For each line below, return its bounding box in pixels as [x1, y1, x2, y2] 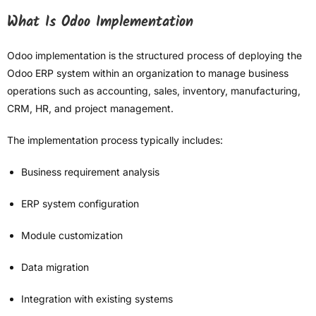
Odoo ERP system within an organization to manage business [7, 67, 288, 80]
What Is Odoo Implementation [7, 11, 193, 35]
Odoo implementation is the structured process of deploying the [7, 49, 302, 62]
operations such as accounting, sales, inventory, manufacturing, [7, 85, 300, 97]
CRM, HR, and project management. [7, 102, 174, 115]
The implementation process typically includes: [7, 134, 223, 147]
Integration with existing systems [21, 293, 173, 305]
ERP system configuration [21, 197, 139, 210]
